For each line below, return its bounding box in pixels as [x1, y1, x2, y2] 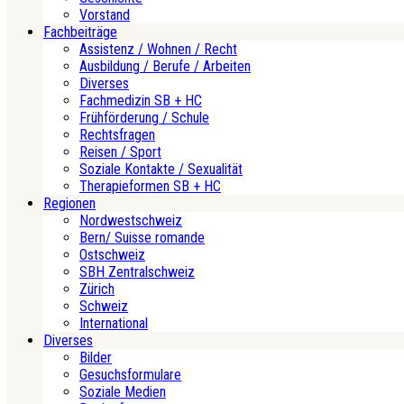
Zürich [79, 280, 115, 298]
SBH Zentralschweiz [79, 263, 195, 281]
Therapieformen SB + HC [79, 178, 221, 196]
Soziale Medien [79, 383, 166, 401]
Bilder [79, 349, 112, 367]
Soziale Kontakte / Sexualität [79, 161, 243, 179]
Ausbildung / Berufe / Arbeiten [79, 58, 251, 76]
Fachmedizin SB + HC [79, 92, 202, 110]
